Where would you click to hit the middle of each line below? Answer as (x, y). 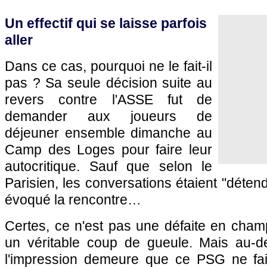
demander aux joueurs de (108, 116)
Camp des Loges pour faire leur (108, 150)
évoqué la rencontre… (73, 200)
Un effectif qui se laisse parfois (106, 23)
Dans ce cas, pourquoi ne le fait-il (108, 66)
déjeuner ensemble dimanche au (108, 133)
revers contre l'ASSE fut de (108, 100)
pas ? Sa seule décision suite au (108, 83)
